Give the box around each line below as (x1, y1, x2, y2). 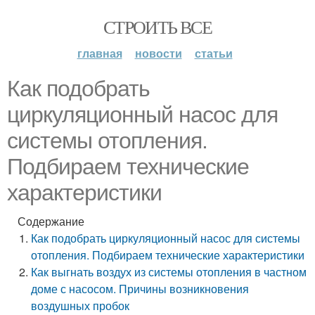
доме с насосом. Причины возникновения (31, 281, 250, 297)
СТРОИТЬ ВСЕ (103, 15, 212, 39)
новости (134, 45, 182, 61)
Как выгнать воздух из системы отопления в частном (31, 264, 307, 280)
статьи (194, 45, 233, 61)
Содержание (18, 213, 84, 229)
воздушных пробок (31, 297, 130, 314)
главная (77, 45, 122, 61)
